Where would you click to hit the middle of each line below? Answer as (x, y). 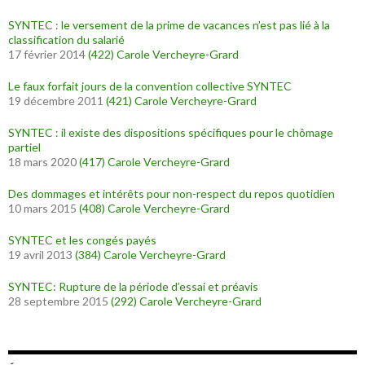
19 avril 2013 (40, 255)
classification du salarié (66, 40)
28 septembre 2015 (58, 301)
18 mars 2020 (42, 162)
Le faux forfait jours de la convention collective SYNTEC (150, 86)
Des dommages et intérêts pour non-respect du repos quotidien (172, 193)
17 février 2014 (47, 54)
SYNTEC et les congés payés (82, 240)
